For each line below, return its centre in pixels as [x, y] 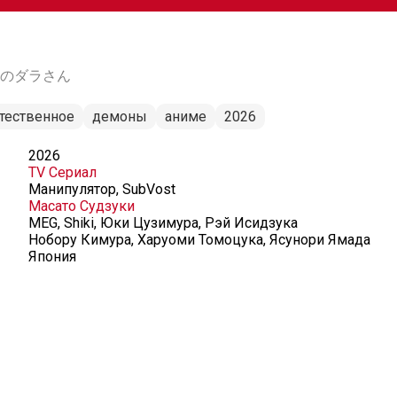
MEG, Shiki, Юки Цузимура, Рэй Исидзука [163, 223]
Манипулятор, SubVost [102, 189]
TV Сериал [62, 172]
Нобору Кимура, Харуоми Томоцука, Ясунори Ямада [199, 240]
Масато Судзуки [82, 206]
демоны [120, 117]
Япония [52, 257]
